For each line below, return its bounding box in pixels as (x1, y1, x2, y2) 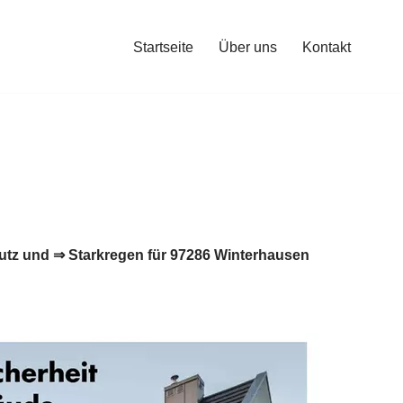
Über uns (218, 39, 277, 55)
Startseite (132, 39, 193, 55)
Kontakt (301, 39, 351, 55)
